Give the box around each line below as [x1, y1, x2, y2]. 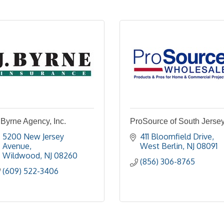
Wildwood [2, 149, 40, 159]
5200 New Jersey [2, 130, 64, 140]
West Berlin [140, 139, 182, 149]
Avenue [2, 139, 29, 149]
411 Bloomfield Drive [140, 130, 212, 140]
